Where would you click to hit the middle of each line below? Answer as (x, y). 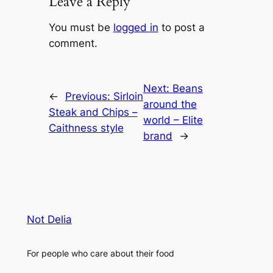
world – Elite (173, 120)
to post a (181, 28)
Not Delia (49, 220)
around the (170, 105)
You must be (81, 28)
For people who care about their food (100, 253)
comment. (73, 44)
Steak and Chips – (93, 112)
